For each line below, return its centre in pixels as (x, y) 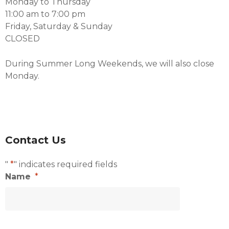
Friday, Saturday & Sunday (59, 26)
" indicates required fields (65, 164)
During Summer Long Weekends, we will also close (110, 64)
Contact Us (36, 140)
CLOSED (22, 39)
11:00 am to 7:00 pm (45, 14)
